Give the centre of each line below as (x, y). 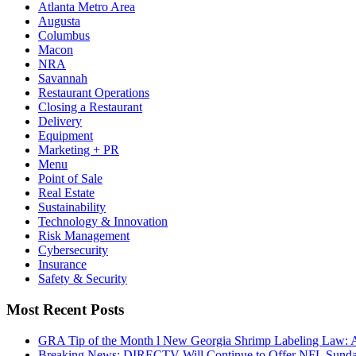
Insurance (62, 265)
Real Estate (66, 193)
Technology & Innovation (103, 222)
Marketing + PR (79, 150)
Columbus (64, 36)
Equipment (66, 136)
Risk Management (84, 236)
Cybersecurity (73, 250)
